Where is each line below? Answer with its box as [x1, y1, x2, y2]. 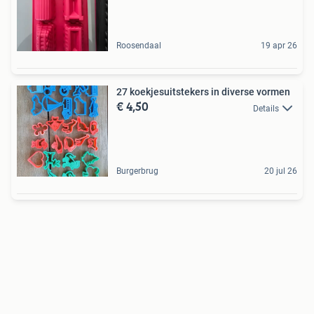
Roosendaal [116, 41, 161, 51]
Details [253, 103, 279, 114]
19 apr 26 [261, 41, 297, 51]
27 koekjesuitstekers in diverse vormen [116, 86, 290, 98]
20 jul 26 [264, 166, 297, 177]
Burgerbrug [116, 166, 158, 177]
